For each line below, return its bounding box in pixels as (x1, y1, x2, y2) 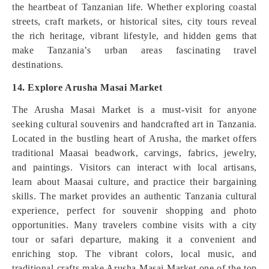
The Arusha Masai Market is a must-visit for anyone (12, 104, 257, 115)
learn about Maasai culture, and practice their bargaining (12, 177, 257, 187)
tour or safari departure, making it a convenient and (12, 234, 257, 244)
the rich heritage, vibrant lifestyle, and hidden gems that (12, 31, 257, 41)
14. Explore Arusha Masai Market (12, 82, 163, 92)
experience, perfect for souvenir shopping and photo (12, 205, 257, 216)
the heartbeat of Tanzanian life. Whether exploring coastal (12, 2, 257, 12)
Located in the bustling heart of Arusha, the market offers (12, 133, 257, 144)
